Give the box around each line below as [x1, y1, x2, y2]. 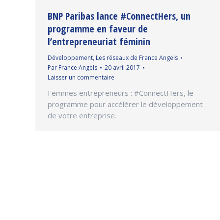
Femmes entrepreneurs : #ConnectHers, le [48, 88, 193, 98]
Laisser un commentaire [48, 73, 114, 82]
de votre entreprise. [48, 110, 118, 121]
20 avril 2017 [105, 63, 140, 72]
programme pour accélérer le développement [48, 99, 203, 110]
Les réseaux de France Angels [96, 54, 178, 62]
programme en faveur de [48, 22, 148, 36]
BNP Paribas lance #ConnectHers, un [48, 9, 191, 23]
